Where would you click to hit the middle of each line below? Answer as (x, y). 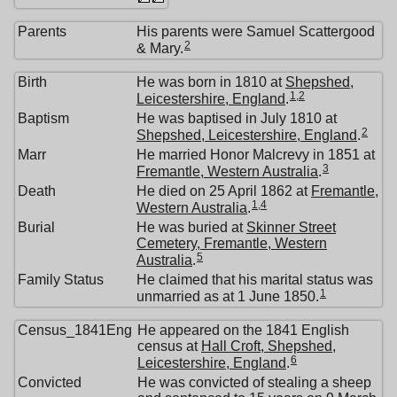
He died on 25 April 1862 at (224, 191)
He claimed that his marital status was (255, 280)
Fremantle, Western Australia (227, 171)
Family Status (61, 280)
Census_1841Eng (75, 331)
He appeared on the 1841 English (243, 331)
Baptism (43, 119)
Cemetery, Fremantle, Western (232, 244)
